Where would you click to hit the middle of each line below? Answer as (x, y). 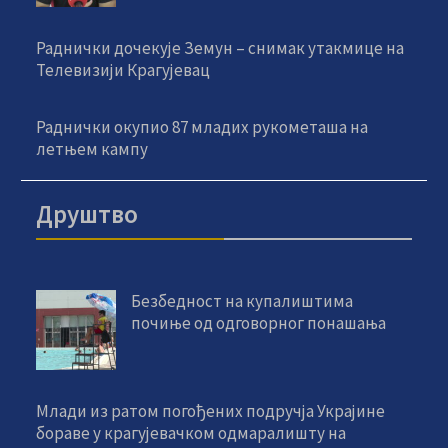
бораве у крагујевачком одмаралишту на (191, 433)
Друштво (87, 214)
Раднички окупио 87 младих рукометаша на (202, 127)
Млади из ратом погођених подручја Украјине (211, 411)
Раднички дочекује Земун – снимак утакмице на (220, 48)
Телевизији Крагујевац (123, 70)
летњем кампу (92, 149)
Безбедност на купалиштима (242, 301)
